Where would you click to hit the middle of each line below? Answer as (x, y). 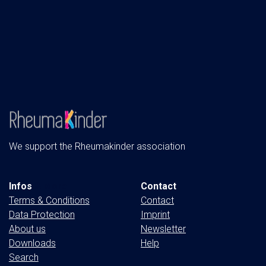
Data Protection (42, 214)
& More (50, 186)
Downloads (32, 243)
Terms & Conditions (49, 200)
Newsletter (164, 229)
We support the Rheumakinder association (97, 147)
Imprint (156, 214)
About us (27, 229)
